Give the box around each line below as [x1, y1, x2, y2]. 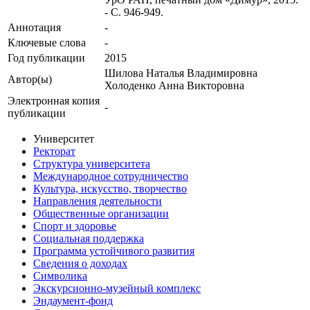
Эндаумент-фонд [33, 295, 113, 307]
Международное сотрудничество [33, 170, 188, 183]
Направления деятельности [33, 195, 162, 208]
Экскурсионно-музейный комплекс [33, 282, 201, 295]
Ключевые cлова [8, 37, 86, 49]
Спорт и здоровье [33, 220, 116, 232]
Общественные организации [33, 208, 169, 220]
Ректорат [33, 145, 75, 158]
